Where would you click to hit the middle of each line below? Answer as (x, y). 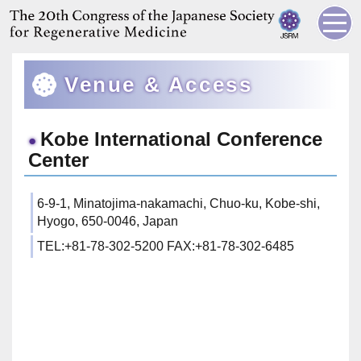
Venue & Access (159, 85)
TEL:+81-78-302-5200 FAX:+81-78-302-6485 (166, 246)
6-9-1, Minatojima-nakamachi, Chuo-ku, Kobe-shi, (178, 203)
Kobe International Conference (181, 139)
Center (58, 160)
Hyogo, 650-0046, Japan (108, 221)
